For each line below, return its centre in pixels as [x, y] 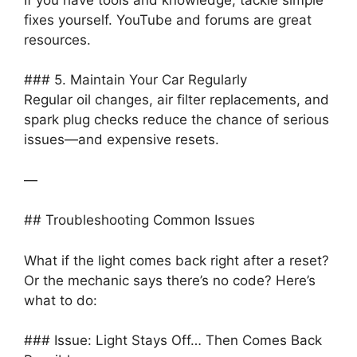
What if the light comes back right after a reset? [177, 260]
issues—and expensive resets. [122, 140]
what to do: [61, 300]
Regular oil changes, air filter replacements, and [177, 100]
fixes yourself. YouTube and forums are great [168, 20]
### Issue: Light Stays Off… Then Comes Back [173, 341]
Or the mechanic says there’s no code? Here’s [170, 280]
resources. [57, 39]
